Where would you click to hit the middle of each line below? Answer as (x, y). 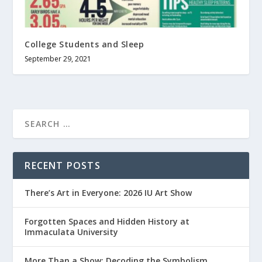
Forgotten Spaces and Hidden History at (107, 222)
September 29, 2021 (58, 59)
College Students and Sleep (85, 44)
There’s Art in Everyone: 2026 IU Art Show (108, 193)
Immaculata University (72, 232)
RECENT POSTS (63, 166)
